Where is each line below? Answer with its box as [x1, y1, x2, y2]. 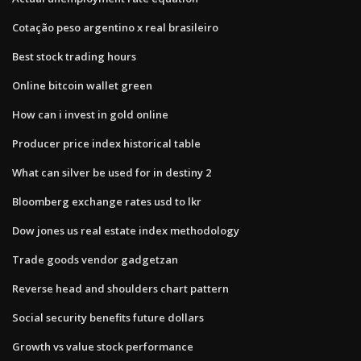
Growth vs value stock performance [12, 338, 193, 354]
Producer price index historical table [12, 135, 201, 151]
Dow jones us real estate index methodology [12, 222, 239, 238]
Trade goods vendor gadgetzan [12, 251, 178, 267]
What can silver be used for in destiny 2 [12, 164, 211, 180]
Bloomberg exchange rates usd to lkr [12, 193, 201, 209]
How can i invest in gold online [12, 106, 168, 122]
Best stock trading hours [12, 48, 136, 64]
